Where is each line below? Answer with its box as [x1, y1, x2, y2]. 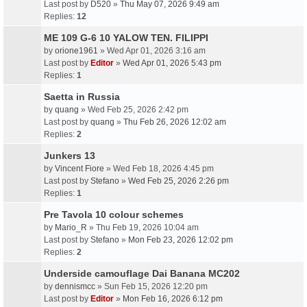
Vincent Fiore [55, 164, 104, 173]
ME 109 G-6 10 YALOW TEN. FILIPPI [44, 32, 208, 43]
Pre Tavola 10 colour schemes [44, 209, 184, 220]
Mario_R [55, 223, 87, 232]
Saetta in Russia [44, 91, 120, 102]
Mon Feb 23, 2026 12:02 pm [128, 235, 233, 245]
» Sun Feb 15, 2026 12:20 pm [95, 282, 208, 291]
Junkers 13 [44, 150, 95, 161]
